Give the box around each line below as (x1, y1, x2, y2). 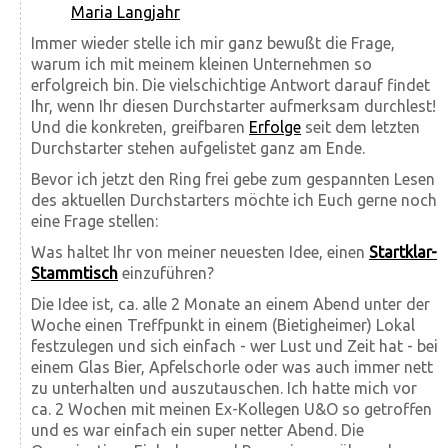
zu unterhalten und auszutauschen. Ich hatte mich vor (31, 378, 417, 397)
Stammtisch (31, 263, 118, 282)
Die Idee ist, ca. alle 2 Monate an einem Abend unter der (31, 294, 430, 313)
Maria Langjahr (71, 2, 180, 21)
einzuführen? (118, 263, 214, 282)
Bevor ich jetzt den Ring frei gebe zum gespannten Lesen (31, 169, 435, 188)
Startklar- (369, 242, 437, 261)
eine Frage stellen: (31, 211, 158, 230)
